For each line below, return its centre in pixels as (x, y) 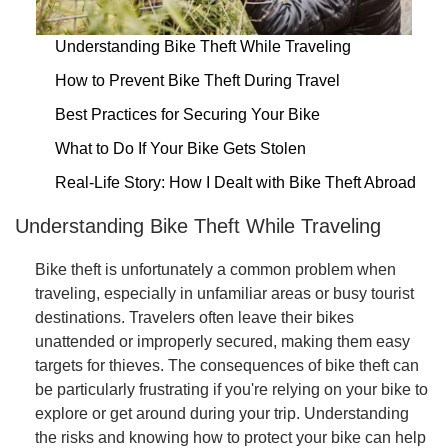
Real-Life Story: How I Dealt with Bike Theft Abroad (235, 182)
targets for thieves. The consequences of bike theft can (227, 365)
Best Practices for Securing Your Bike (187, 114)
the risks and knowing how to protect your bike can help (230, 437)
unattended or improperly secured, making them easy (222, 341)
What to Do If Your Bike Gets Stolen (180, 148)
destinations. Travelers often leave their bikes (194, 317)
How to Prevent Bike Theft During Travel (197, 80)
